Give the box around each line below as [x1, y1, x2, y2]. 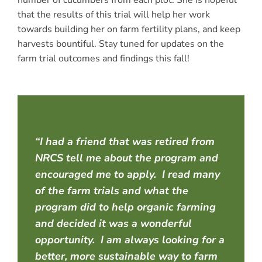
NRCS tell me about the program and [35, 151, 218, 166]
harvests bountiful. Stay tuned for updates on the [17, 37, 224, 51]
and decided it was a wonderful [35, 216, 192, 231]
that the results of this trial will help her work [17, 8, 210, 22]
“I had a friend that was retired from [35, 135, 215, 149]
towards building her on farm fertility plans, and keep [17, 23, 240, 36]
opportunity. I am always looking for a [35, 233, 225, 247]
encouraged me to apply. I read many [35, 167, 220, 182]
